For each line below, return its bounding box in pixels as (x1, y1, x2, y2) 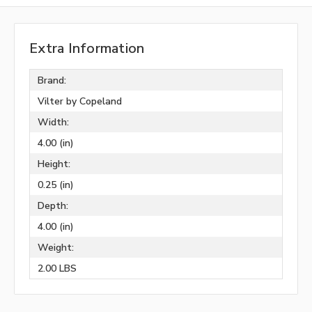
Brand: (37, 73, 66, 87)
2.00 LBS (37, 261, 77, 275)
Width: (37, 115, 69, 129)
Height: (37, 157, 70, 171)
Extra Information (29, 39, 145, 58)
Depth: (37, 198, 68, 212)
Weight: (37, 240, 74, 254)
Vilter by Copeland (37, 94, 122, 108)
